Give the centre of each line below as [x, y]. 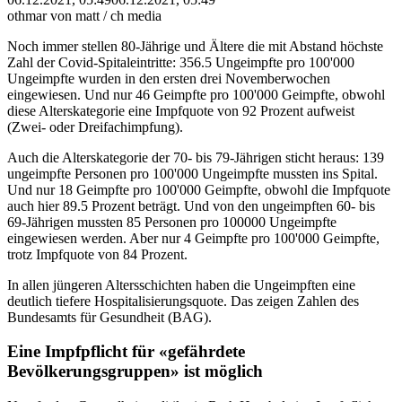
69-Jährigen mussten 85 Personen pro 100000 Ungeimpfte [172, 222]
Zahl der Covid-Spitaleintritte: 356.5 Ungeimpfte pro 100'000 [181, 62]
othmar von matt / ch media [84, 15]
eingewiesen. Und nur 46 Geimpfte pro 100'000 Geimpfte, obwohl [196, 94]
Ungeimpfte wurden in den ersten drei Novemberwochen [169, 78]
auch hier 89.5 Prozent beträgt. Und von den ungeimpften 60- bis [191, 205]
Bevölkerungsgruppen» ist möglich [135, 371]
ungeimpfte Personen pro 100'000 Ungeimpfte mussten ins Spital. [192, 173]
